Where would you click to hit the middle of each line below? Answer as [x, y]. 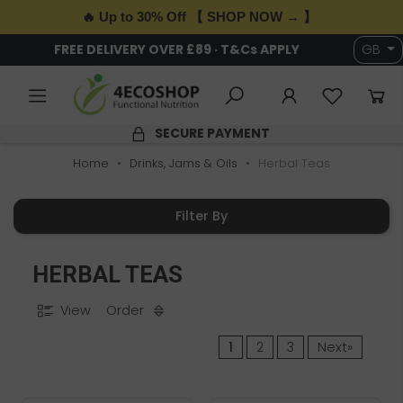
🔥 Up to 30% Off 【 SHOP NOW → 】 [199, 17]
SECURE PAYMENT [212, 134]
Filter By [201, 216]
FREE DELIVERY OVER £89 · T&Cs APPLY [176, 49]
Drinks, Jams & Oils [184, 164]
